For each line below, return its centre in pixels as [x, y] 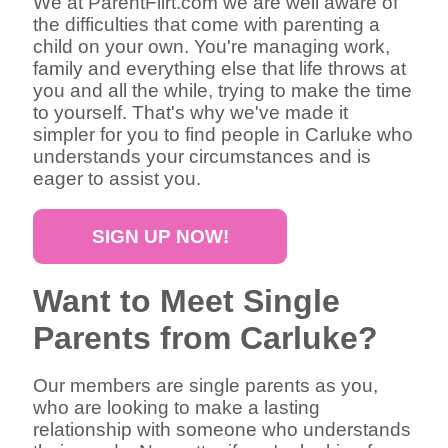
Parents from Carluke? [206, 337]
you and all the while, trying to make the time [223, 91]
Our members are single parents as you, [206, 386]
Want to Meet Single [187, 300]
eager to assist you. [117, 179]
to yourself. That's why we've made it [191, 113]
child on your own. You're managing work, [212, 47]
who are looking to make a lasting [177, 408]
